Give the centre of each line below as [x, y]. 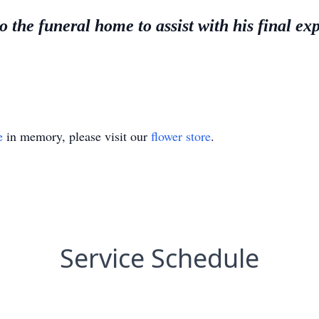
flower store [181, 136]
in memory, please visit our [77, 136]
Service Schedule [159, 258]
